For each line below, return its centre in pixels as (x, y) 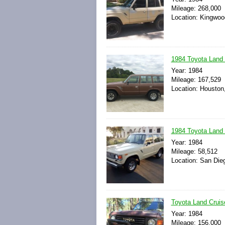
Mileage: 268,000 (196, 9)
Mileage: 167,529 (196, 80)
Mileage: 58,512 (194, 151)
